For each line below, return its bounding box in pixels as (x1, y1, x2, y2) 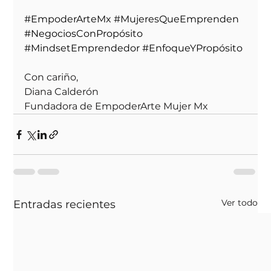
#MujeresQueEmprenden (114, 13, 240, 25)
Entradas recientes (13, 198, 116, 212)
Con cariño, (24, 71, 79, 83)
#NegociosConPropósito (24, 28, 143, 40)
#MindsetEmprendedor (24, 42, 140, 54)
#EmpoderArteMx (24, 13, 112, 25)
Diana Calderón (24, 86, 99, 98)
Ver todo (221, 197, 258, 209)
